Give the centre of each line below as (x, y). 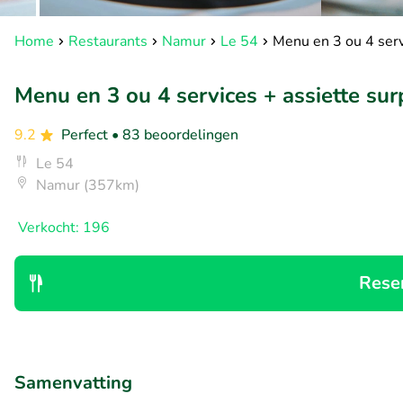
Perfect (86, 135)
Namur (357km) (88, 185)
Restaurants (108, 41)
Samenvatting (73, 383)
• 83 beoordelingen (175, 135)
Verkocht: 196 (64, 228)
